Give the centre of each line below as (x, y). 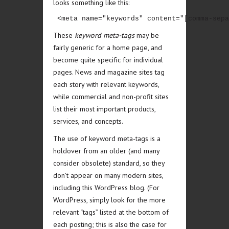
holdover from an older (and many (106, 151)
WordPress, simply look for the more (109, 200)
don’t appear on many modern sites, (108, 175)
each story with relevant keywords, (106, 84)
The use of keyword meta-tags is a (107, 139)
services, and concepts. (88, 121)
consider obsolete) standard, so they (109, 163)
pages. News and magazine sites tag (109, 72)
